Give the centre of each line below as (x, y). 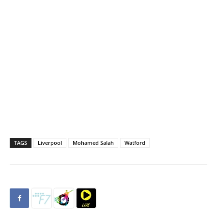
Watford (135, 143)
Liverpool (50, 143)
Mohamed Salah (93, 143)
